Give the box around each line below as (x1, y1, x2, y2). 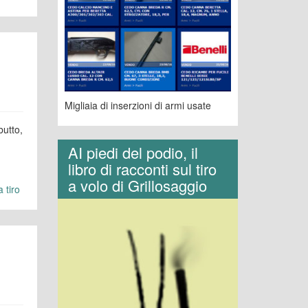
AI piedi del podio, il (67, 142, 198, 164)
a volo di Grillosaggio (67, 175, 207, 197)
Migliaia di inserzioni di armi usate (64, 98, 211, 113)
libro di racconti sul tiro (67, 158, 217, 180)
